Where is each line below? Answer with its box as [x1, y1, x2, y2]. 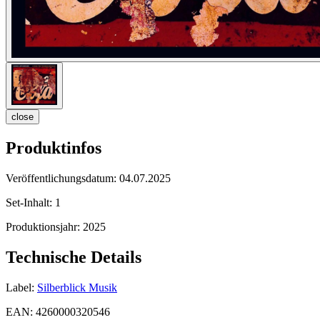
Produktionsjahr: [6, 220, 83, 233]
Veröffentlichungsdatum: [6, 171, 119, 184]
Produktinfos [6, 139, 101, 158]
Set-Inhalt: [6, 196, 55, 209]
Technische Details [6, 247, 141, 266]
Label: [6, 281, 34, 294]
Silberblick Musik [37, 281, 117, 294]
